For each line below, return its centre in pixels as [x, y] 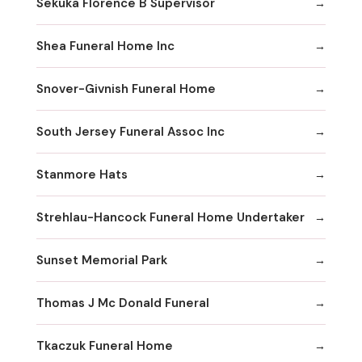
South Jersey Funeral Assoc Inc [130, 131]
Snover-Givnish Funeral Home [126, 88]
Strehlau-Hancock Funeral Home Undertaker [170, 217]
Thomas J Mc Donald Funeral [123, 303]
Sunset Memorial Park [102, 260]
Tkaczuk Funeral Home [105, 345]
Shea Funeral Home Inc [105, 46]
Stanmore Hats [82, 174]
